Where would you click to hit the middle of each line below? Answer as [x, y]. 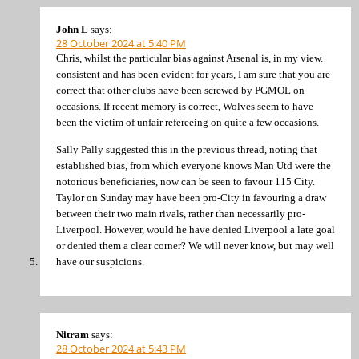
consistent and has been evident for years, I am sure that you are [193, 75]
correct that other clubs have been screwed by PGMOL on [180, 91]
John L [72, 30]
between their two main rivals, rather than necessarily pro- [181, 213]
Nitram [73, 335]
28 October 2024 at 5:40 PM [121, 44]
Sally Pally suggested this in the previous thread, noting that [187, 149]
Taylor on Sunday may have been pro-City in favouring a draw [191, 197]
